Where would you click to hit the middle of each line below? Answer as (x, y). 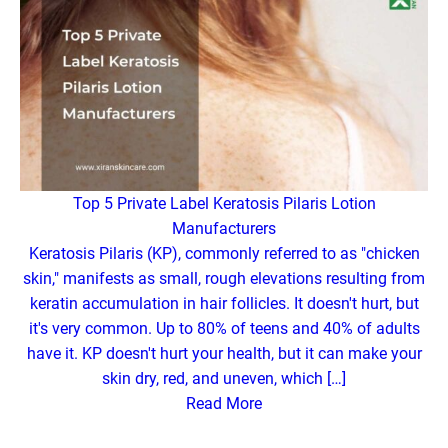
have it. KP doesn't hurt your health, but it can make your (224, 354)
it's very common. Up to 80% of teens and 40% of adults (224, 329)
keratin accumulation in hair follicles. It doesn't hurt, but (224, 304)
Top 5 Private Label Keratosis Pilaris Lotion (224, 204)
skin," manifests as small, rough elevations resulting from (224, 279)
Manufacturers (224, 229)
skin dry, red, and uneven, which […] (224, 379)
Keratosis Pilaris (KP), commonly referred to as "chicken (224, 254)
